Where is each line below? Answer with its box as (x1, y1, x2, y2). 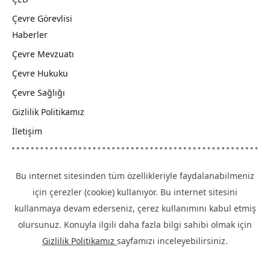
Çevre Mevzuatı (12, 48, 74, 60)
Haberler (12, 28, 48, 40)
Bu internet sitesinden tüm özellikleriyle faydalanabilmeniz (16, 170, 254, 181)
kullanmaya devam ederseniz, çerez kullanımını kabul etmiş (14, 202, 256, 214)
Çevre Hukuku (12, 67, 68, 79)
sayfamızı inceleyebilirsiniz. (117, 235, 228, 246)
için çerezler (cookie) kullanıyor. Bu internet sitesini (33, 186, 237, 198)
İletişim (12, 125, 42, 137)
